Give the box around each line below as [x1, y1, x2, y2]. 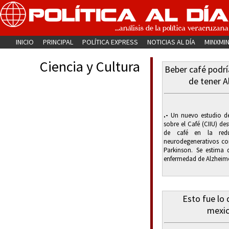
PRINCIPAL [43, 37, 74, 47]
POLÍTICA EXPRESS [82, 37, 139, 47]
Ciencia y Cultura [40, 57, 140, 76]
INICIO [16, 37, 34, 47]
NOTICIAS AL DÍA [147, 37, 196, 47]
